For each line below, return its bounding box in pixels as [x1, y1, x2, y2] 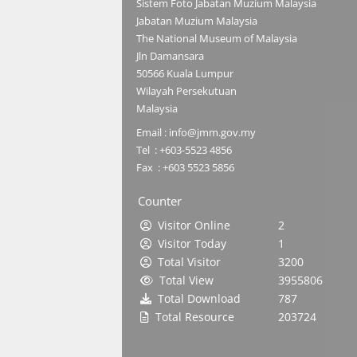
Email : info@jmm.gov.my [136, 125, 256, 140]
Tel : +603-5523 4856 [136, 143, 232, 158]
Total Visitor [151, 254, 221, 270]
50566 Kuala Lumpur [136, 66, 233, 81]
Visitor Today [151, 236, 226, 252]
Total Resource [149, 309, 234, 325]
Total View [153, 273, 214, 288]
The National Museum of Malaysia [136, 31, 297, 46]
